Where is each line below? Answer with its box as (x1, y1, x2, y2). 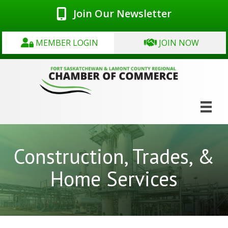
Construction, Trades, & (14, 143, 214, 170)
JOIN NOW (158, 37, 199, 48)
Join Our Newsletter (73, 6, 172, 20)
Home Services (50, 165, 178, 192)
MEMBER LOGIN (35, 37, 98, 48)
